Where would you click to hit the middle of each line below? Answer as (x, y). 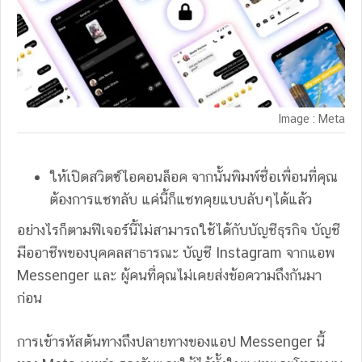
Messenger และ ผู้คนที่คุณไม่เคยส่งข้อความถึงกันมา (169, 276)
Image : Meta (311, 119)
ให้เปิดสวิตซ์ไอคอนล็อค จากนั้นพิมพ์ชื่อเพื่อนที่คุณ (194, 177)
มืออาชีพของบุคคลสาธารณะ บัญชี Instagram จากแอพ (176, 253)
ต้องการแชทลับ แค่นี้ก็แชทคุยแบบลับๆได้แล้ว (183, 200)
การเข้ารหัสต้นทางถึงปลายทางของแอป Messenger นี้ (171, 342)
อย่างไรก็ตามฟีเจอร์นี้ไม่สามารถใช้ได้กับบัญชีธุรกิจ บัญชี (179, 230)
